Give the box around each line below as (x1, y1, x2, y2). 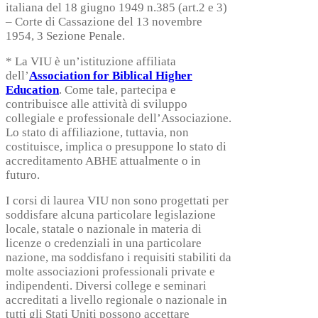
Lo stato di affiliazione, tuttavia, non (6, 126, 189, 140)
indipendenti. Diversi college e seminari (6, 279, 207, 293)
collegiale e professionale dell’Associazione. (6, 111, 231, 126)
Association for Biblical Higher (29, 69, 192, 83)
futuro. (6, 168, 40, 182)
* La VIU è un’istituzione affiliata (6, 55, 176, 69)
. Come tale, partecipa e (59, 83, 176, 97)
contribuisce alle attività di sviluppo (6, 97, 187, 111)
